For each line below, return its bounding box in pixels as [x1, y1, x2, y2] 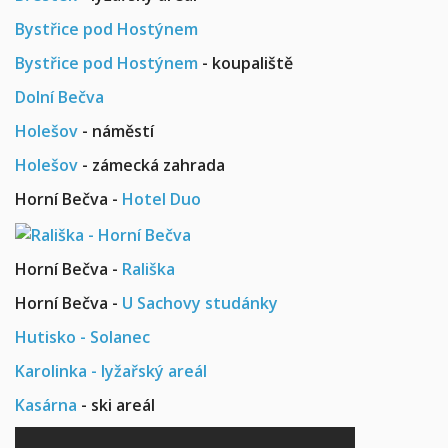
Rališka [122, 257, 175, 280]
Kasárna [15, 393, 77, 416]
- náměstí [78, 120, 154, 143]
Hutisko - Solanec [15, 325, 150, 348]
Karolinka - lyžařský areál [15, 359, 207, 382]
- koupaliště [198, 52, 293, 75]
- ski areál [77, 393, 155, 416]
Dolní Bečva [15, 86, 104, 109]
